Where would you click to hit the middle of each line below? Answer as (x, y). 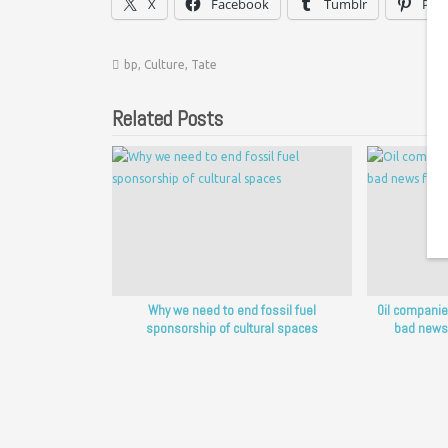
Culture (164, 64)
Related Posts (167, 118)
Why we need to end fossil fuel (231, 311)
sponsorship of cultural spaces (231, 329)
